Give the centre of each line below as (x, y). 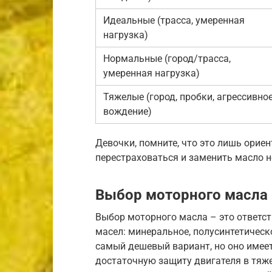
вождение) (127, 111)
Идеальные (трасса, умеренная (174, 20)
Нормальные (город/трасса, (167, 58)
